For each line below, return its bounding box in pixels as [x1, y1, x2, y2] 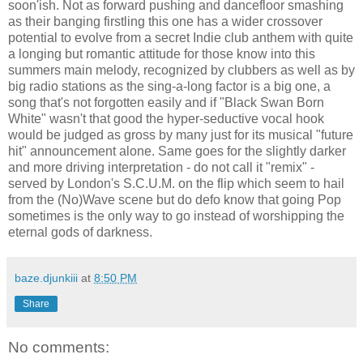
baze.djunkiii [15, 271, 78, 284]
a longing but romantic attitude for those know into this [8, 46, 315, 61]
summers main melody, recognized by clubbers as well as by [8, 62, 355, 77]
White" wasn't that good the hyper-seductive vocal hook [8, 111, 324, 126]
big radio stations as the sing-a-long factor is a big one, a [8, 79, 331, 93]
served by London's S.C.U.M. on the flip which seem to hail [8, 176, 344, 190]
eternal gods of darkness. [8, 224, 152, 239]
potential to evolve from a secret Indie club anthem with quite [8, 30, 353, 45]
